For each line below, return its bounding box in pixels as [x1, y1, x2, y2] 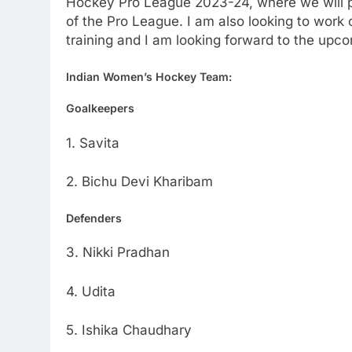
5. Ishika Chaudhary [66, 322, 192, 339]
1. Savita [66, 134, 119, 151]
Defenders [66, 211, 122, 225]
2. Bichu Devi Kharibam [66, 174, 213, 190]
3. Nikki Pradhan [66, 244, 170, 261]
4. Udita [66, 283, 115, 299]
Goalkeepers [66, 101, 134, 115]
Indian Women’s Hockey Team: [66, 69, 233, 83]
